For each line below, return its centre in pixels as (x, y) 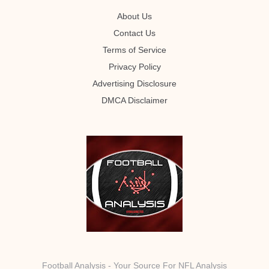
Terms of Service (134, 50)
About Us (134, 16)
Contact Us (134, 33)
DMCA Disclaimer (134, 100)
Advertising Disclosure (134, 83)
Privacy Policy (134, 67)
